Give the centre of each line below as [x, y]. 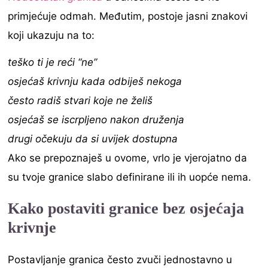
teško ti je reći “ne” [53, 63]
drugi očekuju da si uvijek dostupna [93, 139]
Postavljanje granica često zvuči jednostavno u [120, 260]
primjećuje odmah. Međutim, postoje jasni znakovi [128, 16]
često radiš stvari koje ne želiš [80, 101]
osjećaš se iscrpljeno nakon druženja [96, 120]
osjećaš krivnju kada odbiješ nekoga [95, 82]
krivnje [32, 228]
